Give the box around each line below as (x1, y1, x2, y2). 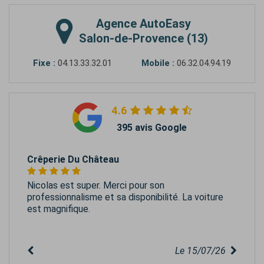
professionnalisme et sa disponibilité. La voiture (27, 192, 223, 203)
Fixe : (33, 58, 55, 69)
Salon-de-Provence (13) (79, 31, 208, 46)
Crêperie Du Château (27, 154, 119, 166)
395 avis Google (116, 122, 187, 134)
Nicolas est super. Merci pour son (27, 180, 164, 192)
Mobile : (141, 58, 174, 69)
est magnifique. (27, 203, 90, 215)
